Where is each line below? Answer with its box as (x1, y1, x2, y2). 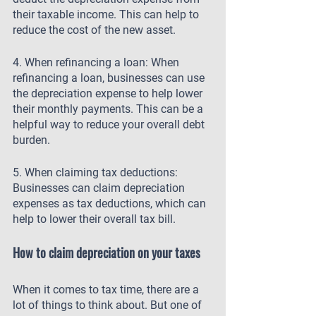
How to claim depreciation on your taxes (13, 243, 200, 262)
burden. (13, 133, 50, 147)
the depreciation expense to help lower (13, 87, 205, 100)
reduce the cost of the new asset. (13, 23, 176, 37)
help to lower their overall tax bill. (13, 212, 176, 226)
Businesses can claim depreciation (13, 181, 188, 195)
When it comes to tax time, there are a (13, 283, 202, 296)
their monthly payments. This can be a (13, 102, 206, 116)
